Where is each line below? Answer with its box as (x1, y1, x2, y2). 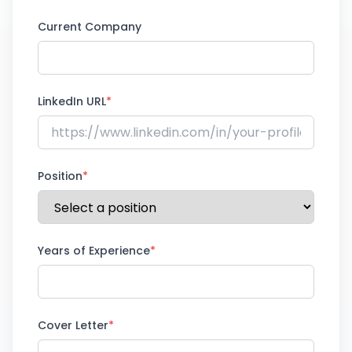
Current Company (38, 19, 141, 35)
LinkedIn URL (38, 93, 106, 109)
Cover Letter (38, 317, 108, 333)
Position (38, 168, 82, 184)
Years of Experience (38, 243, 150, 258)
